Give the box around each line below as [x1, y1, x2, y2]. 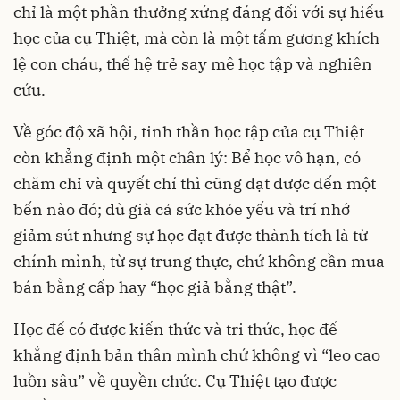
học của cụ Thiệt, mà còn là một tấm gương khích [13, 28, 379, 48]
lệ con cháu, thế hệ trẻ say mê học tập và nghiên [13, 54, 372, 74]
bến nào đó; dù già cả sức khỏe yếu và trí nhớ [13, 199, 350, 220]
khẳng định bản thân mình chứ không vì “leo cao [13, 345, 380, 365]
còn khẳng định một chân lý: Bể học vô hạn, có [13, 147, 361, 168]
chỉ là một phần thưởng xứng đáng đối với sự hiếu [13, 2, 384, 22]
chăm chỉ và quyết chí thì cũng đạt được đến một [13, 173, 376, 194]
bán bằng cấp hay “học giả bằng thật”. [13, 277, 296, 297]
